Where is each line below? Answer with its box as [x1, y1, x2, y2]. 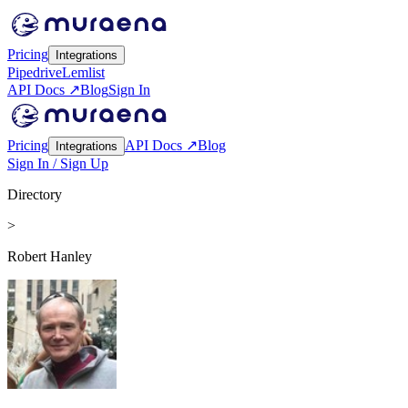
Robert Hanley [7, 249, 92, 264]
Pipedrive [7, 65, 62, 80]
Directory [7, 187, 62, 202]
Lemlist [62, 65, 105, 80]
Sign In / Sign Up [7, 156, 108, 171]
